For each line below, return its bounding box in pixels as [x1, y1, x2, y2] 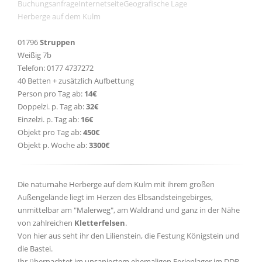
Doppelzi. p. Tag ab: [18, 101, 86, 112]
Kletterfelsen [74, 218, 125, 228]
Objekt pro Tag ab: [18, 127, 83, 137]
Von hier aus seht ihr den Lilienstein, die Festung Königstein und [18, 230, 239, 241]
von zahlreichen [18, 218, 74, 228]
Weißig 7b [18, 50, 51, 60]
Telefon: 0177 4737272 [18, 63, 94, 73]
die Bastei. [18, 243, 53, 254]
